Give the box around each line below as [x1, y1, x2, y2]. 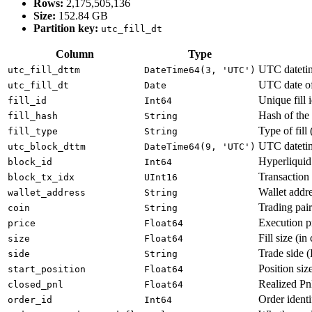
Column [55, 48, 94, 61]
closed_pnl [8, 279, 63, 290]
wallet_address [8, 187, 86, 198]
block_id [8, 157, 52, 168]
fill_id [8, 95, 47, 107]
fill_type [8, 126, 58, 137]
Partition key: [33, 22, 98, 35]
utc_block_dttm [8, 141, 86, 153]
